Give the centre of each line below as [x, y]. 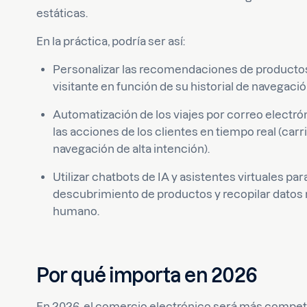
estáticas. [62, 13]
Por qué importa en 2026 [147, 275]
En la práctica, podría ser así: [111, 41]
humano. [76, 211]
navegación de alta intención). [132, 149]
